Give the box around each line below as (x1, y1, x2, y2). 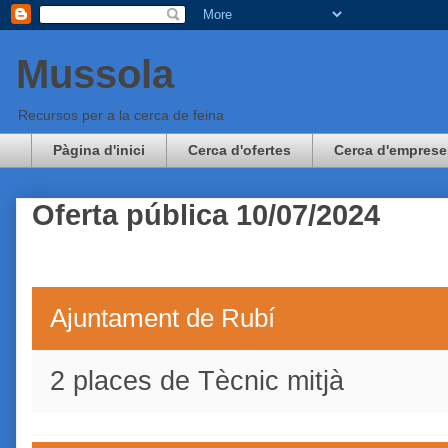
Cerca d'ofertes (188, 142, 291, 159)
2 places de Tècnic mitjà (50, 365, 344, 396)
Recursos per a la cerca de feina (18, 107, 224, 123)
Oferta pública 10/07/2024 (32, 198, 380, 231)
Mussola (16, 52, 174, 96)
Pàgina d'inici (53, 142, 145, 159)
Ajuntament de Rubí (50, 303, 275, 332)
